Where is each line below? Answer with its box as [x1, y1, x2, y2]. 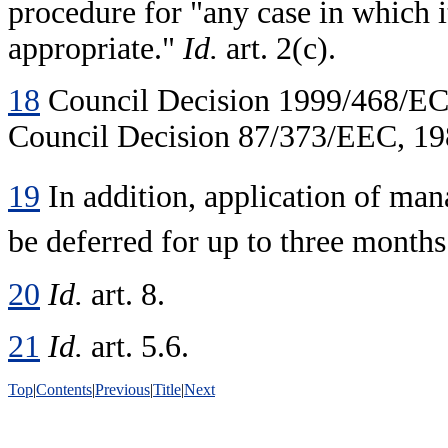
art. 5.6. [91, 328, 189, 364]
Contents [36, 380, 92, 398]
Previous [95, 380, 150, 398]
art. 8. [91, 276, 165, 312]
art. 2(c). [218, 30, 336, 66]
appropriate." [8, 30, 183, 66]
